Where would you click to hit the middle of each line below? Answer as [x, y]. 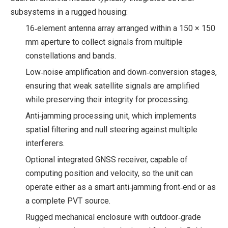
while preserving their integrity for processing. [107, 99]
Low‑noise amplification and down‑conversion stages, [121, 72]
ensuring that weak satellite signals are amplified [112, 85]
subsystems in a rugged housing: [69, 12]
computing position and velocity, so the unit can [109, 173]
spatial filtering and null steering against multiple [111, 129]
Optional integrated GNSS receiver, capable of [107, 159]
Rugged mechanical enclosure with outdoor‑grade [113, 217]
